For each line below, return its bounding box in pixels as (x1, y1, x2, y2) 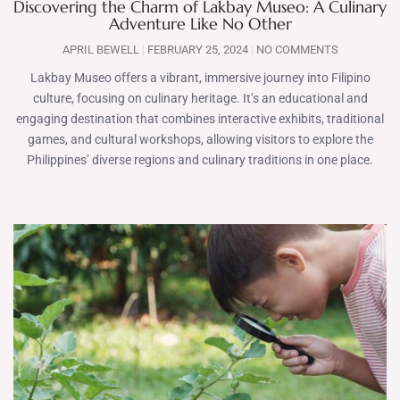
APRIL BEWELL (62, 43, 142, 56)
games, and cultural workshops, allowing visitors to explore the (27, 132, 373, 146)
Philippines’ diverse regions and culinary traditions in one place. (27, 153, 373, 167)
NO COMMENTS (253, 43, 338, 56)
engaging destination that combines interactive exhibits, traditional (16, 112, 384, 126)
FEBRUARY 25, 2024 (144, 43, 251, 56)
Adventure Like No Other (108, 13, 292, 34)
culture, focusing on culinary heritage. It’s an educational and (32, 91, 368, 105)
